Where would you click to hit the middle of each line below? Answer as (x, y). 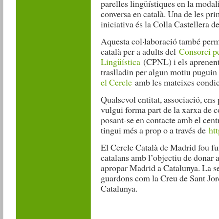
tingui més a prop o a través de (154, 130)
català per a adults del (140, 52)
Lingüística (120, 62)
